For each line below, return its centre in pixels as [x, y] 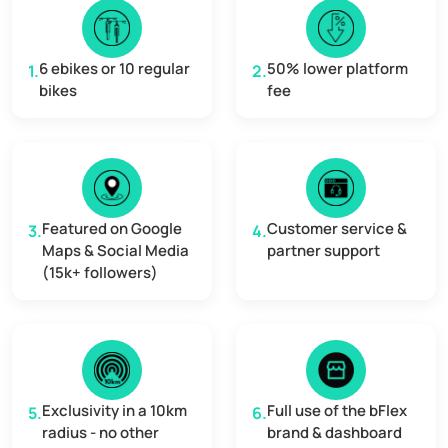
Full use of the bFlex [337, 411]
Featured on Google [112, 229]
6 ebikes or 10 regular [114, 69]
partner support [323, 251]
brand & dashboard [334, 433]
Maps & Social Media [115, 251]
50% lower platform [337, 69]
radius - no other [100, 433]
